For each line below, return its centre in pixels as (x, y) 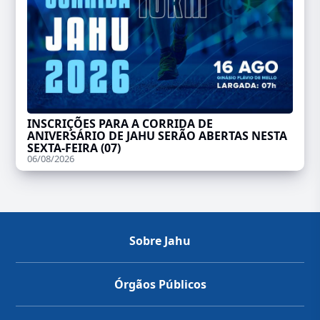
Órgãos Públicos (160, 284)
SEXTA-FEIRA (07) (74, 147)
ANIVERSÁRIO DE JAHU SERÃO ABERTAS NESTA (157, 135)
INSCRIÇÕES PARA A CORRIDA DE (120, 123)
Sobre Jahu (160, 240)
